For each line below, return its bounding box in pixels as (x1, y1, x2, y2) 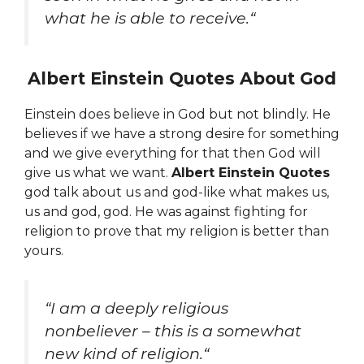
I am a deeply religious (50, 298, 228, 318)
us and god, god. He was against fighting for (24, 204, 308, 220)
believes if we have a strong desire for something (24, 126, 340, 142)
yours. (24, 243, 63, 259)
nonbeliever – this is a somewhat (45, 321, 301, 341)
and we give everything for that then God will (24, 145, 321, 162)
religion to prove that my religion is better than (24, 223, 329, 240)
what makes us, (226, 184, 329, 201)
